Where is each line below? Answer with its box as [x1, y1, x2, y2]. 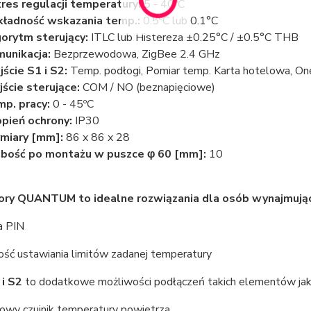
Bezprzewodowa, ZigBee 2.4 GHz [50, 47, 220, 62]
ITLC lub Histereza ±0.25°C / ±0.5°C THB [87, 30, 299, 45]
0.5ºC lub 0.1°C [140, 13, 218, 28]
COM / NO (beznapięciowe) [79, 80, 215, 95]
